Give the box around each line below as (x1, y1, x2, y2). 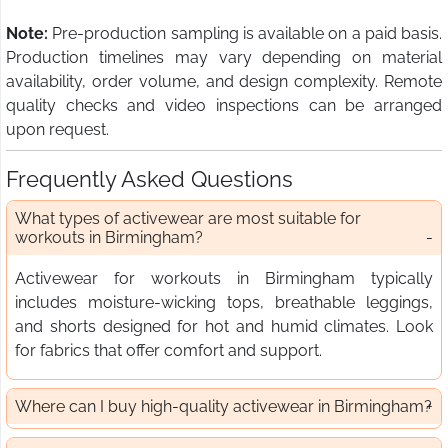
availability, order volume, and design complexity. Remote (6, 71, 442, 91)
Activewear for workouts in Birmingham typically (15, 268, 433, 288)
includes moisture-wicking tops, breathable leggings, (15, 292, 433, 312)
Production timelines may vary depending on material (6, 47, 442, 67)
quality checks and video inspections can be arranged (6, 95, 442, 115)
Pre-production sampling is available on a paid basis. (48, 23, 442, 43)
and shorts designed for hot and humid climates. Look (15, 316, 433, 336)
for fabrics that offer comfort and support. (15, 340, 322, 360)
